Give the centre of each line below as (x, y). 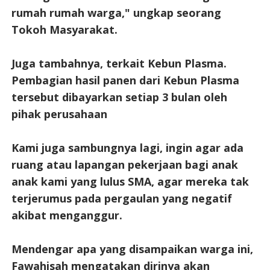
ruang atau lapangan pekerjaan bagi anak (124, 164)
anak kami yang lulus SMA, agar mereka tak (130, 181)
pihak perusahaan (59, 114)
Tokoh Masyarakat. (64, 29)
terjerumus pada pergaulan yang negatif (121, 198)
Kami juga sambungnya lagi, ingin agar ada (127, 147)
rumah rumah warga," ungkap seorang (116, 12)
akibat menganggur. (67, 215)
